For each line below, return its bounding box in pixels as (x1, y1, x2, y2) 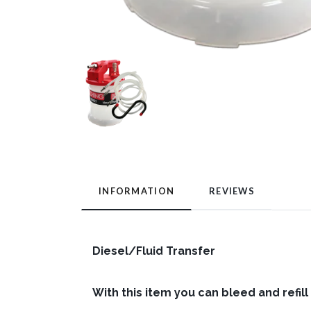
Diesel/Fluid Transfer (92, 244, 215, 258)
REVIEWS (209, 185, 255, 197)
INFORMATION (99, 185, 175, 197)
